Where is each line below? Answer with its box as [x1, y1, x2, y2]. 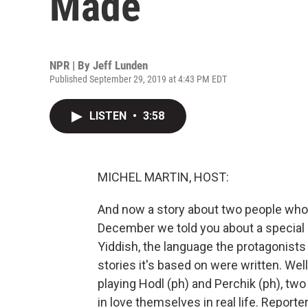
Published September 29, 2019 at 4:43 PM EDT [49, 74, 227, 85]
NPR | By [49, 58, 93, 72]
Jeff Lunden [93, 58, 148, 72]
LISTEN [89, 109, 129, 122]
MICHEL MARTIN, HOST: [98, 170, 229, 184]
